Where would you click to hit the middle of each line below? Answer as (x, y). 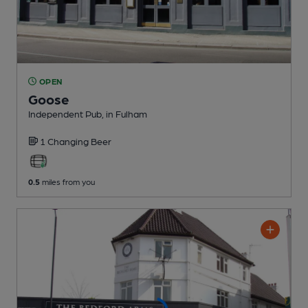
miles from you (67, 181)
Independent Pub (65, 113)
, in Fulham (124, 113)
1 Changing (65, 141)
